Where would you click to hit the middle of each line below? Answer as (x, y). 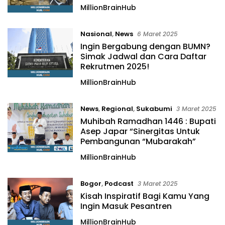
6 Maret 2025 (157, 34)
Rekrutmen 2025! (115, 67)
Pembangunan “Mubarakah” (138, 141)
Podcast (119, 184)
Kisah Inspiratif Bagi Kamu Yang (145, 196)
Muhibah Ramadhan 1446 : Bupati (148, 121)
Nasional (96, 34)
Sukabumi (154, 109)
